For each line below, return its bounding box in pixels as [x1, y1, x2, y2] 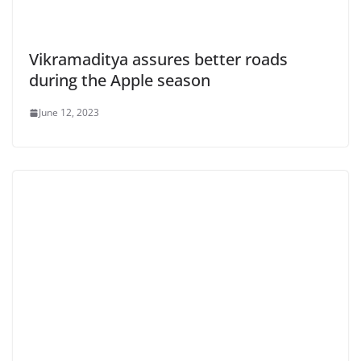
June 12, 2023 [39, 106, 99, 120]
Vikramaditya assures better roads [29, 48, 288, 71]
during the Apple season [29, 69, 210, 92]
